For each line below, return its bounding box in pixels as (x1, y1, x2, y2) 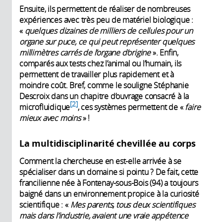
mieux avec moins (19, 112, 83, 124)
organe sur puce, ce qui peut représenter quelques (19, 36, 195, 48)
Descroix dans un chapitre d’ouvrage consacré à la (19, 91, 189, 102)
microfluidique (19, 102, 70, 113)
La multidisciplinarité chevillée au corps (19, 137, 196, 150)
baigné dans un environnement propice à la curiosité (19, 188, 199, 200)
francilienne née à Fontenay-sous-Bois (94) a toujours (19, 177, 198, 189)
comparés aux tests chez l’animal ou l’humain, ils (19, 58, 182, 69)
